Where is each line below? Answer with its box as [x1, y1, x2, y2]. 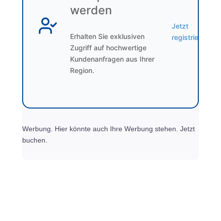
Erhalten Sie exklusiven [70, 32, 145, 41]
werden [70, 3, 112, 18]
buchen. [22, 136, 47, 145]
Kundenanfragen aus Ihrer [70, 55, 154, 64]
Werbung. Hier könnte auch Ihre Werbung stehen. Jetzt [22, 125, 195, 133]
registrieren [171, 33, 209, 41]
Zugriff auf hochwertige [70, 43, 147, 52]
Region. [70, 66, 94, 75]
